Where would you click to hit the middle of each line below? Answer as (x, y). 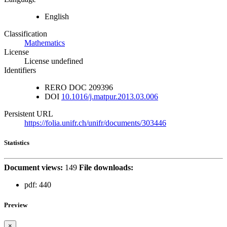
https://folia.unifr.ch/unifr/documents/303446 (95, 123)
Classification (26, 34)
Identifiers (20, 70)
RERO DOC (66, 88)
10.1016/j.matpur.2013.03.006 (110, 97)
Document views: (33, 168)
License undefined (54, 61)
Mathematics (45, 43)
